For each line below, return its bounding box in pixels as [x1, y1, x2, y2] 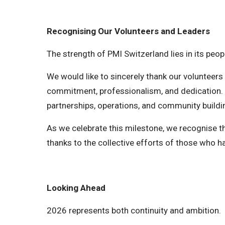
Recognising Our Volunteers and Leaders [47, 26, 210, 36]
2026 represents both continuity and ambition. [47, 205, 221, 215]
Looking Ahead [47, 183, 105, 193]
